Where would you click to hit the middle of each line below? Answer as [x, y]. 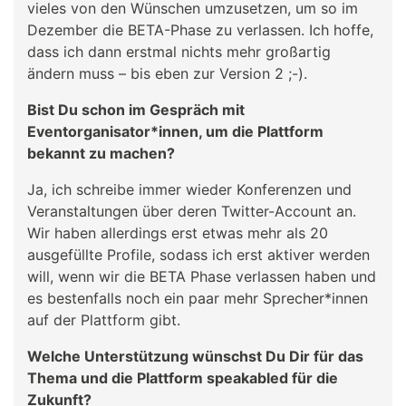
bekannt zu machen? [101, 153]
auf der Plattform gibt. [104, 319]
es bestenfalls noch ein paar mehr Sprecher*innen [198, 298]
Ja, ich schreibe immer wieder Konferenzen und [189, 189]
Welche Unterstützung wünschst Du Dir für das [195, 356]
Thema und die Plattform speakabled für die [183, 377]
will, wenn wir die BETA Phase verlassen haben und [202, 276]
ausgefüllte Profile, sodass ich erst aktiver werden [198, 254]
